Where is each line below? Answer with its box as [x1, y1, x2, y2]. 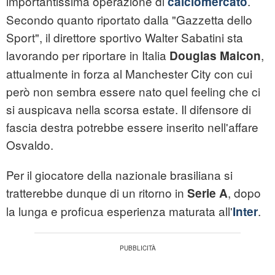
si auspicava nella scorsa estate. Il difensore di [6, 100, 251, 117]
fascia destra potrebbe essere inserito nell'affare [6, 118, 258, 135]
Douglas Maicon [169, 47, 261, 64]
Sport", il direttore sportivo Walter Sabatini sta [6, 28, 243, 45]
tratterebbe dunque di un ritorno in [6, 184, 187, 201]
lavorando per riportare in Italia [6, 46, 169, 63]
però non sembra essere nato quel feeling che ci [6, 82, 260, 99]
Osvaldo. [6, 136, 53, 153]
